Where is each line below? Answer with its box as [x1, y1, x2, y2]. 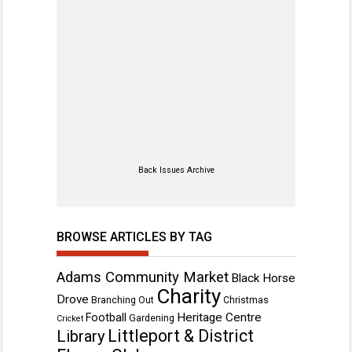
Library [57, 326, 105, 346]
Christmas [223, 294, 269, 306]
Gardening [129, 312, 174, 324]
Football [86, 310, 126, 324]
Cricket [57, 313, 83, 324]
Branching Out [91, 294, 154, 306]
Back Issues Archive [137, 165, 214, 175]
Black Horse [231, 270, 295, 285]
